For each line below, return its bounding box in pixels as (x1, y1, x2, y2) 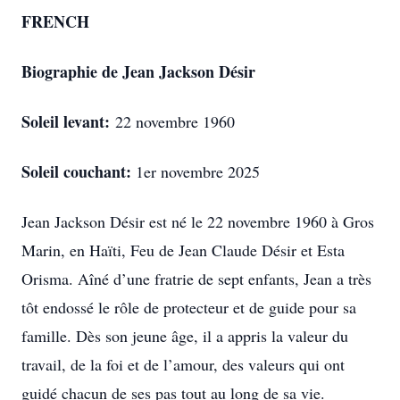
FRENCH (21, 10, 89, 33)
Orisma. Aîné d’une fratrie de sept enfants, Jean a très (21, 268, 371, 289)
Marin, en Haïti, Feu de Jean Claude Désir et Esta (21, 239, 345, 261)
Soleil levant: (21, 110, 115, 133)
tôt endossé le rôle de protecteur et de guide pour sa (21, 296, 356, 318)
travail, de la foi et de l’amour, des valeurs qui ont (21, 354, 345, 375)
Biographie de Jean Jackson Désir (21, 60, 255, 83)
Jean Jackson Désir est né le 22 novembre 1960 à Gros (21, 211, 374, 232)
